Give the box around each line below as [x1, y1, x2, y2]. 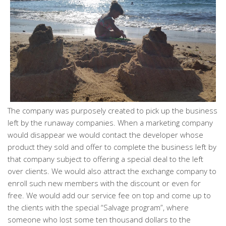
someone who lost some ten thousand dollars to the [8, 214, 191, 225]
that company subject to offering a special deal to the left [8, 154, 203, 164]
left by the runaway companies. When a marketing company [8, 118, 213, 128]
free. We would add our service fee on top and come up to [8, 190, 211, 201]
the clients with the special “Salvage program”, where [8, 202, 189, 213]
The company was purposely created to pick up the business [8, 105, 217, 116]
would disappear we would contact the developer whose [8, 130, 203, 140]
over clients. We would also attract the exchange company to [8, 166, 216, 177]
